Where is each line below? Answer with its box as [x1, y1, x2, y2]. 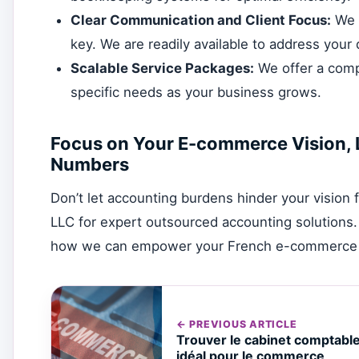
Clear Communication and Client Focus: [71, 12, 332, 29]
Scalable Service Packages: [71, 60, 255, 77]
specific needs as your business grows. [71, 84, 322, 101]
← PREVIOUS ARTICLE [176, 317, 297, 330]
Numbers [50, 153, 129, 175]
